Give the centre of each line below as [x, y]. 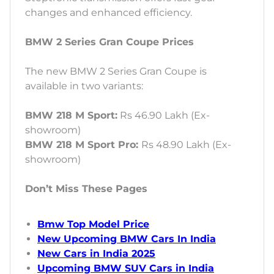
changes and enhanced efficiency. [109, 13]
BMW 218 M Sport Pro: [83, 145]
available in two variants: [84, 86]
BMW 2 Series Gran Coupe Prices [109, 42]
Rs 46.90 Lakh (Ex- [164, 116]
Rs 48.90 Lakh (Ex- [186, 145]
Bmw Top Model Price [93, 224]
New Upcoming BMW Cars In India [127, 239]
